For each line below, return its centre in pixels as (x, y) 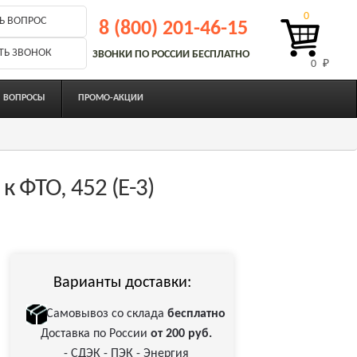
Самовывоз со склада (107, 314)
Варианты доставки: (122, 283)
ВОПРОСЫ (25, 98)
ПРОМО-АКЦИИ (111, 98)
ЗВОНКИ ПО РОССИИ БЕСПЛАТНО (171, 55)
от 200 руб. (181, 334)
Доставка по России (95, 334)
